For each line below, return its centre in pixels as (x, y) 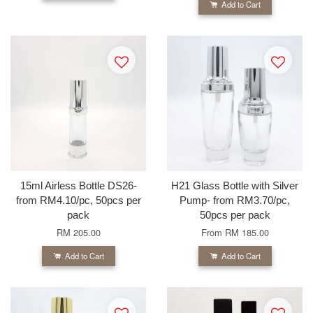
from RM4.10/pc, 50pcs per (78, 200)
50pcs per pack (235, 214)
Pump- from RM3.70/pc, (235, 200)
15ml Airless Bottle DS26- (78, 185)
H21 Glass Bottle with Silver (235, 185)
